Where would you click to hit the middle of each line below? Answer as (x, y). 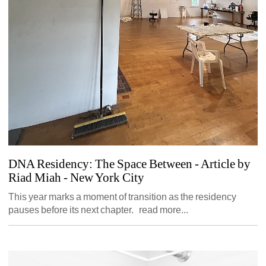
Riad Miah (35, 177)
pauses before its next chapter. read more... (99, 210)
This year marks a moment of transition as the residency (123, 197)
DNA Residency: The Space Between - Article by (130, 164)
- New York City (103, 177)
